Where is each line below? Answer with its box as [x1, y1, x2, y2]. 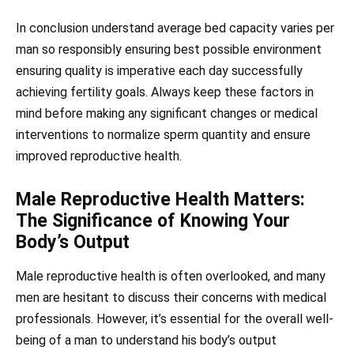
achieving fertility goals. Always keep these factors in [16, 85, 314, 100]
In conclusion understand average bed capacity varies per [16, 21, 334, 36]
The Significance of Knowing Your [16, 209, 290, 232]
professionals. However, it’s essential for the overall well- [16, 311, 333, 326]
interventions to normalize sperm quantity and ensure [16, 127, 311, 143]
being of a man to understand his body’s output [16, 332, 277, 348]
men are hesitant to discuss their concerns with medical [16, 289, 326, 305]
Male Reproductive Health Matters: [16, 188, 305, 210]
